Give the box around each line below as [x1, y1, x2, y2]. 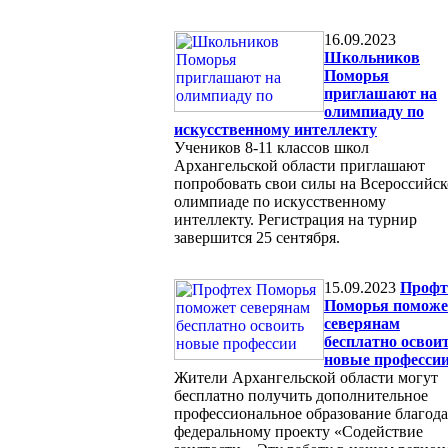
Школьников [324, 48, 420, 66]
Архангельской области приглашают [174, 156, 425, 174]
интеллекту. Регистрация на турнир [174, 210, 417, 228]
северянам [324, 314, 400, 332]
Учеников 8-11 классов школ [174, 138, 369, 156]
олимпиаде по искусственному [174, 192, 386, 210]
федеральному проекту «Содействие [174, 422, 423, 440]
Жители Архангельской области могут [174, 368, 438, 386]
